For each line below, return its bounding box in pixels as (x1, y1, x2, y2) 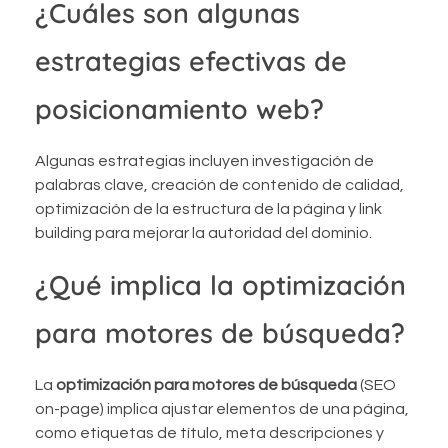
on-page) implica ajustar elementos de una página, (35, 401, 409, 418)
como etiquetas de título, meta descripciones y (35, 425, 384, 442)
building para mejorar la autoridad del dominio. (35, 225, 372, 242)
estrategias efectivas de (35, 43, 347, 78)
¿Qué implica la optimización (35, 268, 406, 303)
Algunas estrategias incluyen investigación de (35, 153, 374, 170)
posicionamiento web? (35, 91, 324, 126)
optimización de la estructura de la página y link (35, 201, 382, 218)
